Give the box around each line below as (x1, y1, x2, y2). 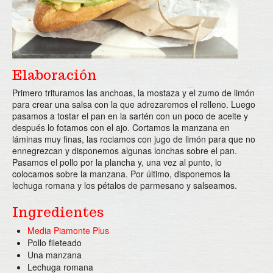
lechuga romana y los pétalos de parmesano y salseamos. (12, 179, 237, 191)
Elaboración (12, 66, 97, 83)
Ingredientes (12, 204, 104, 221)
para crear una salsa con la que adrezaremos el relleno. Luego (12, 98, 255, 110)
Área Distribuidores (18, 52, 101, 64)
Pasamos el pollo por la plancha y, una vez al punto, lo (12, 156, 222, 168)
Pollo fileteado (27, 236, 82, 249)
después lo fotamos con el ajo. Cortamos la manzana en (12, 121, 230, 133)
